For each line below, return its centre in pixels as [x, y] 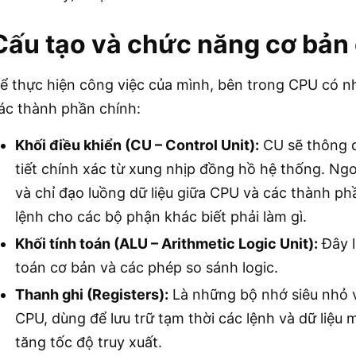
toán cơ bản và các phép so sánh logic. [147, 267]
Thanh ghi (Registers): [92, 294]
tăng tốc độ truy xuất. [89, 342]
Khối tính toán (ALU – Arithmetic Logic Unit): [166, 243]
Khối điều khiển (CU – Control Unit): [137, 145]
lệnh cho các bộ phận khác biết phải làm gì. [161, 216]
